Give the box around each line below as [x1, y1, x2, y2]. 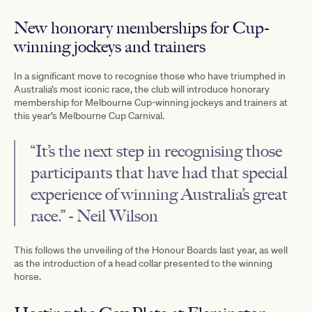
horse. [14, 270, 41, 283]
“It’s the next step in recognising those [31, 140, 282, 161]
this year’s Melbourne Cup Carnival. [14, 109, 164, 122]
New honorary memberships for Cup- [14, 17, 269, 38]
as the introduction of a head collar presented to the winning [14, 256, 272, 270]
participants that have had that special [31, 162, 288, 182]
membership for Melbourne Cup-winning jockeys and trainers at [14, 95, 288, 109]
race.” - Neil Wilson [31, 205, 158, 226]
